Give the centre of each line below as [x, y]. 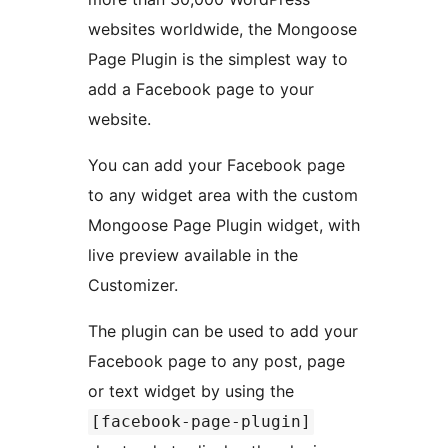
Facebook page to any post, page [216, 360]
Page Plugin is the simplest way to [218, 58]
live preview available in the [193, 254]
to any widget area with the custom [223, 194]
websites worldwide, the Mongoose [222, 28]
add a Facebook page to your [201, 88]
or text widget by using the [193, 390]
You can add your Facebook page [216, 164]
